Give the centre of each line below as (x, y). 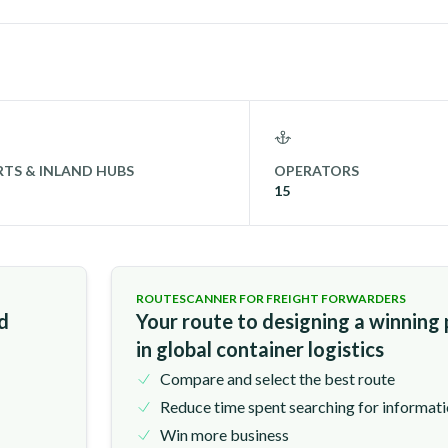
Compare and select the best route (277, 378)
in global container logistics (260, 349)
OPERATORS (316, 170)
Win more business (224, 434)
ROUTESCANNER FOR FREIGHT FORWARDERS (271, 298)
